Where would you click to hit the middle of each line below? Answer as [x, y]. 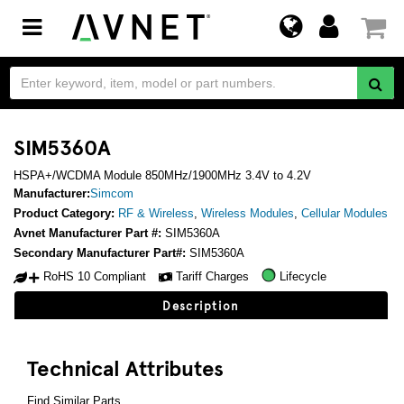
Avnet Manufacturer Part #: [89, 233]
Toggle [59, 26]
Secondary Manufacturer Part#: [101, 253]
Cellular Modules [344, 213]
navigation [80, 62]
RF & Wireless [156, 213]
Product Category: [66, 213]
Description [201, 306]
